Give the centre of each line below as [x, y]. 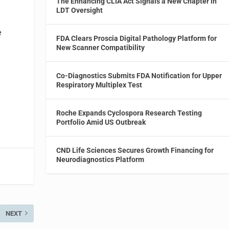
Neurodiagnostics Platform [100, 159]
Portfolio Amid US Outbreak [101, 122]
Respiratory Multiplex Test [99, 85]
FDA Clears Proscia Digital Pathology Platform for [137, 38]
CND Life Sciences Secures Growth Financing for [135, 150]
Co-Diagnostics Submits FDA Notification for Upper [139, 75]
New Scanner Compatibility [101, 47]
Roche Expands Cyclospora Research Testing [129, 113]
